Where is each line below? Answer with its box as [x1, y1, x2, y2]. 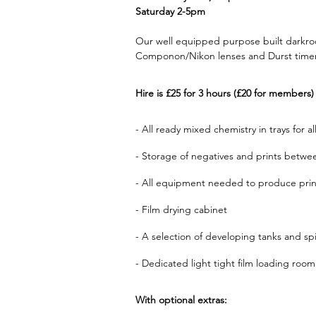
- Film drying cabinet [135, 203, 227, 217]
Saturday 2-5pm [135, 5, 205, 18]
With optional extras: [135, 293, 227, 307]
